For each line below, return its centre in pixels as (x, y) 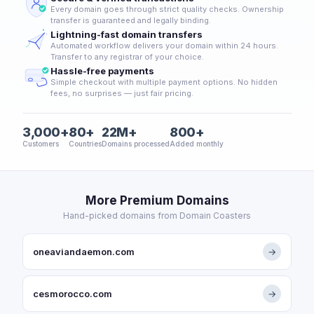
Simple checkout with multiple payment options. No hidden (164, 82)
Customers (41, 144)
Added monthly (197, 144)
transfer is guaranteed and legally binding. (131, 20)
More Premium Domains (157, 200)
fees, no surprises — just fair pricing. (122, 93)
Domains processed (136, 144)
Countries (85, 144)
